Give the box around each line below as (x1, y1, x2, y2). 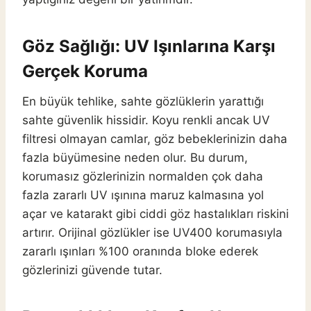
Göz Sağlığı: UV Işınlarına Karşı (22, 36, 276, 57)
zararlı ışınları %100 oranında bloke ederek (22, 244, 258, 259)
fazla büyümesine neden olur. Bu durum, (22, 151, 248, 165)
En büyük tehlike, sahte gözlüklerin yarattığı (22, 94, 264, 109)
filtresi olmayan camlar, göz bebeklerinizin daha (22, 132, 287, 146)
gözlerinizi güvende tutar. (22, 263, 162, 278)
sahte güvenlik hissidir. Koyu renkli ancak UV (22, 113, 270, 128)
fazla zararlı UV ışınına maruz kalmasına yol (22, 188, 264, 203)
